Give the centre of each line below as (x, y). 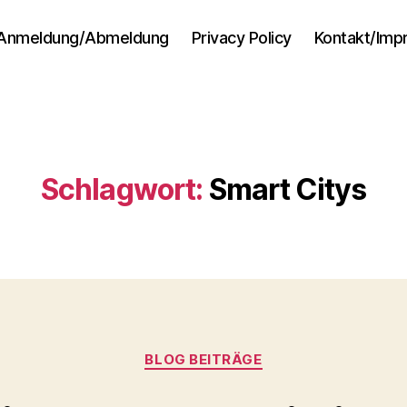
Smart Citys (288, 189)
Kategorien (243, 351)
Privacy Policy (241, 37)
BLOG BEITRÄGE (203, 359)
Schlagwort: (122, 189)
